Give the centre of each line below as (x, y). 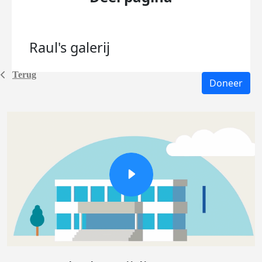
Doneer (226, 83)
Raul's (50, 47)
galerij (90, 47)
